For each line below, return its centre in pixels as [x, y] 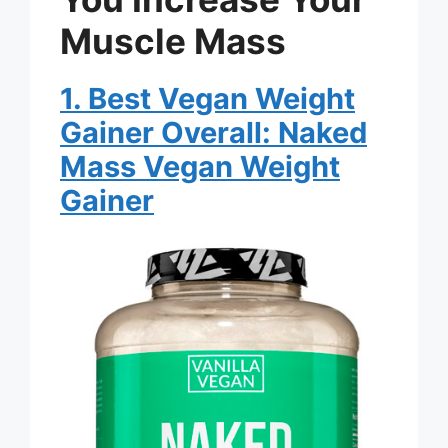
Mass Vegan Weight [200, 166]
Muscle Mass [173, 40]
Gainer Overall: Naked [213, 132]
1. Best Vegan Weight [207, 98]
